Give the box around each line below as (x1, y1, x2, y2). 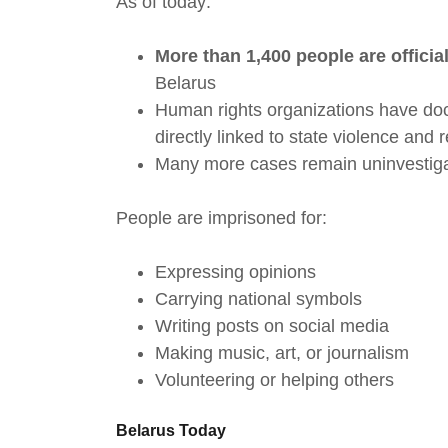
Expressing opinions (155, 262, 317, 283)
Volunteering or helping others (155, 370, 395, 391)
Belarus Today (116, 422, 226, 440)
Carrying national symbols (155, 289, 368, 310)
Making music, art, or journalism (155, 343, 410, 364)
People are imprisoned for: (116, 208, 327, 229)
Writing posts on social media (155, 316, 390, 337)
